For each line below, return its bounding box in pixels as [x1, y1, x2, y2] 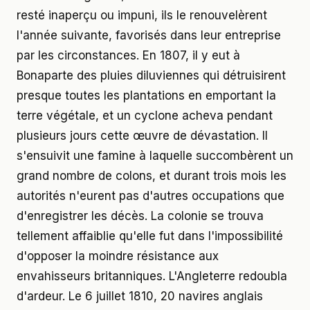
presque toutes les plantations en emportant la [17, 88, 276, 102]
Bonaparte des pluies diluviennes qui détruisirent [17, 68, 286, 82]
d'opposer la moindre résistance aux [17, 248, 219, 263]
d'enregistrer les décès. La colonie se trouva [17, 208, 264, 223]
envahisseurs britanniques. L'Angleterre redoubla [17, 268, 287, 283]
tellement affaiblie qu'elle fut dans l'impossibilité [17, 228, 283, 243]
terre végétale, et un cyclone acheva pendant [17, 108, 273, 122]
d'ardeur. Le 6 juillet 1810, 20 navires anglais [17, 289, 263, 303]
